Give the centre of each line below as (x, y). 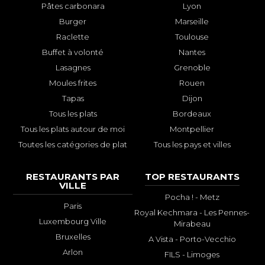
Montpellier (192, 129)
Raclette (73, 37)
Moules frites (73, 83)
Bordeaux (192, 114)
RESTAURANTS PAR (73, 177)
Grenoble (192, 68)
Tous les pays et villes (192, 145)
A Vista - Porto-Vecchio (192, 239)
